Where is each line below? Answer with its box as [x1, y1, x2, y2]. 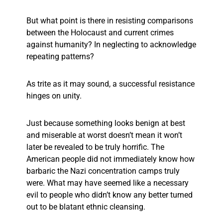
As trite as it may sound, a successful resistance [26, 79, 195, 89]
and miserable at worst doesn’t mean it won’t [26, 130, 182, 140]
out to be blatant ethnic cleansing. [26, 202, 147, 212]
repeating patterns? [26, 52, 96, 62]
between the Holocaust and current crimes [26, 28, 174, 38]
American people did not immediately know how [26, 154, 195, 164]
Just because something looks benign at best [26, 118, 185, 128]
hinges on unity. [26, 91, 84, 101]
